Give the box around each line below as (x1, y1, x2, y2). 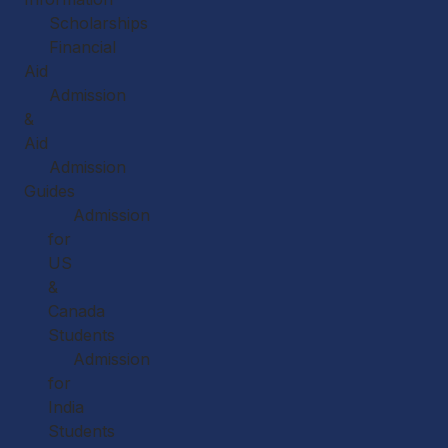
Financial (49, 37, 116, 57)
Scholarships (49, 13, 148, 33)
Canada (48, 301, 105, 321)
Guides (24, 181, 75, 201)
